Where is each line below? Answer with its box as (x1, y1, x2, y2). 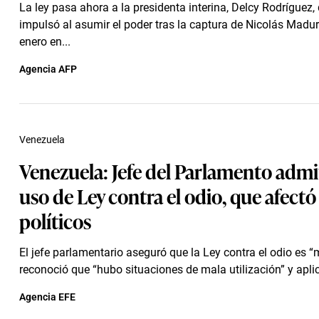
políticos (19, 206, 91, 235)
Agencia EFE (19, 291, 75, 303)
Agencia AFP (19, 63, 77, 75)
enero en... (19, 35, 70, 48)
